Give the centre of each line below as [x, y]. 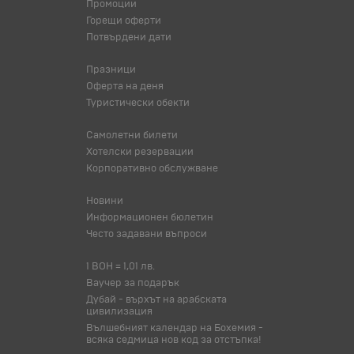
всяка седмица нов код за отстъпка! [174, 340]
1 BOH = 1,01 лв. [121, 266]
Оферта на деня [125, 86]
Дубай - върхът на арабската [156, 299]
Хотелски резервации [140, 152]
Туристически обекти [138, 103]
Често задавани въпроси [147, 234]
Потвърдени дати [129, 37]
